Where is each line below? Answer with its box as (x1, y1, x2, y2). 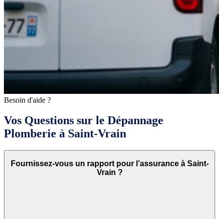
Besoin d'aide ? (4, 95, 51, 104)
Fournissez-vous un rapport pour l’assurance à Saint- (10, 159, 209, 168)
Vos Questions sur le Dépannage (4, 114, 163, 127)
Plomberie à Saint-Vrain (4, 127, 126, 140)
